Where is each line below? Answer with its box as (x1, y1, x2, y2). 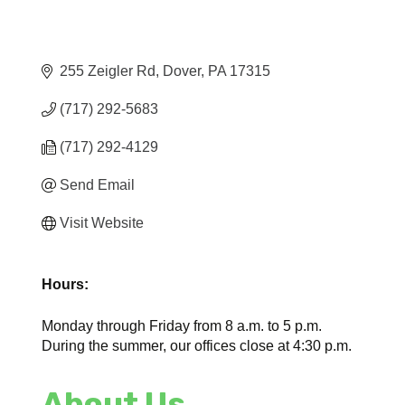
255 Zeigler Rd (60, 62, 156, 79)
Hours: (42, 276, 89, 292)
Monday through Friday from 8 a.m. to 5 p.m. (42, 317, 323, 334)
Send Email (60, 176, 136, 193)
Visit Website (60, 214, 145, 231)
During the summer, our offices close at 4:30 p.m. (42, 337, 353, 353)
